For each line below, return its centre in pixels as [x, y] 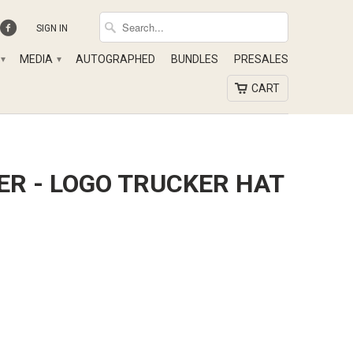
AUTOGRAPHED [115, 59]
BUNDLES [195, 59]
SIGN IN [52, 28]
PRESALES [261, 59]
